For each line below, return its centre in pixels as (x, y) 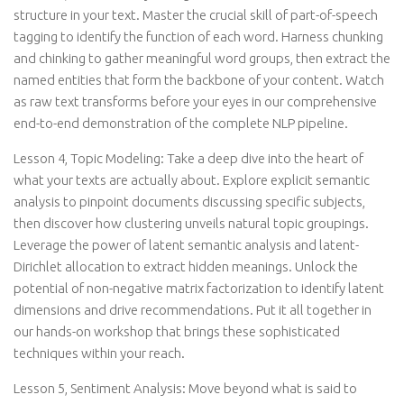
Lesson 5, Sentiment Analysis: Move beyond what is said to (185, 388)
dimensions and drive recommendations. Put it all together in (193, 310)
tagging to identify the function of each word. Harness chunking (198, 37)
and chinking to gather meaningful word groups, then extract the (202, 58)
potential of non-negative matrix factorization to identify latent (199, 288)
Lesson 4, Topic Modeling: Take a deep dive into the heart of (188, 158)
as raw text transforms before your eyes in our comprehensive (195, 101)
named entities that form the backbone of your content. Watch (199, 80)
